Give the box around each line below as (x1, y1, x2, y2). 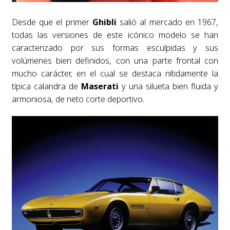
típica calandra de (11, 81, 81, 92)
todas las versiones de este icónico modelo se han (11, 29, 219, 41)
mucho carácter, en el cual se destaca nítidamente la (11, 68, 219, 80)
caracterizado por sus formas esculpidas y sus (11, 42, 219, 54)
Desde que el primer (11, 16, 92, 28)
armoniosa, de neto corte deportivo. (11, 93, 144, 105)
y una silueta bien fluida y (118, 81, 219, 92)
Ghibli (92, 16, 117, 28)
